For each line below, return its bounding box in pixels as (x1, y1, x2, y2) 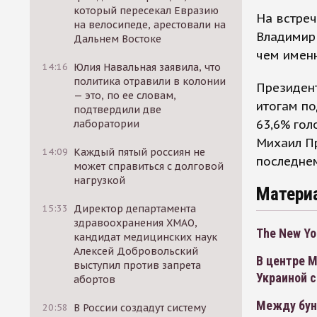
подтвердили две (74, 103, 162, 116)
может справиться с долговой (74, 160, 224, 173)
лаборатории (74, 117, 140, 130)
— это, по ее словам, (74, 89, 177, 102)
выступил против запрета (74, 259, 202, 272)
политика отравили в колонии (74, 75, 226, 88)
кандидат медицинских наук (74, 231, 218, 243)
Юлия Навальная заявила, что (74, 61, 221, 74)
